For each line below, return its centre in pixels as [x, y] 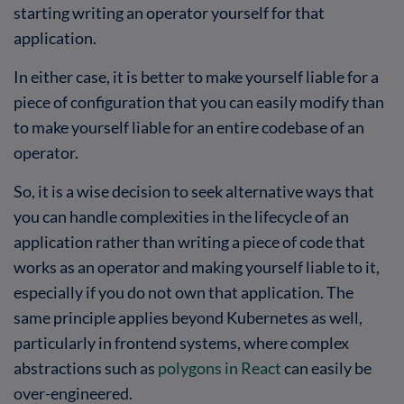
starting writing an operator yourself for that [169, 12]
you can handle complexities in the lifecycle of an [181, 216]
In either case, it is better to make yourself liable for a [196, 76]
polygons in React [220, 367]
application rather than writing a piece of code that [189, 241]
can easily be [326, 367]
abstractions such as [86, 367]
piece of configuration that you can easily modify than [199, 101]
